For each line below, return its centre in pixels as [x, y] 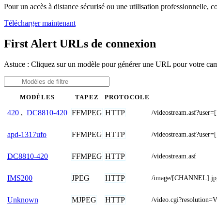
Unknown [23, 200]
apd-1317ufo [27, 134]
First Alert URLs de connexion [80, 43]
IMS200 [20, 178]
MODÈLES [37, 97]
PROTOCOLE [127, 97]
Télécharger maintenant [40, 23]
